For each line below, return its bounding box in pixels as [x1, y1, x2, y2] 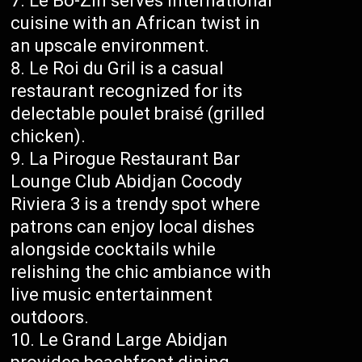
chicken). [11, 126, 86, 147]
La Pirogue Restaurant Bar [29, 149, 241, 170]
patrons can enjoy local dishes [11, 217, 255, 238]
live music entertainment [11, 284, 213, 305]
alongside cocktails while [11, 239, 217, 260]
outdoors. [11, 307, 90, 328]
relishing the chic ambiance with [11, 262, 271, 283]
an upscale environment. [11, 36, 210, 57]
